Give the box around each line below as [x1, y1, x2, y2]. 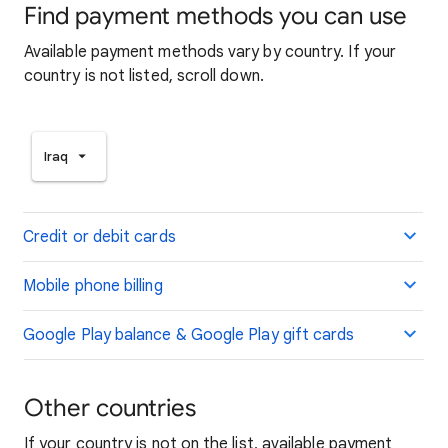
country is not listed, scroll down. [24, 66, 264, 86]
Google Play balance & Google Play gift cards [23, 325, 355, 346]
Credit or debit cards [23, 227, 176, 248]
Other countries [24, 393, 196, 424]
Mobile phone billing [23, 276, 163, 297]
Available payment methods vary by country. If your [24, 42, 396, 62]
